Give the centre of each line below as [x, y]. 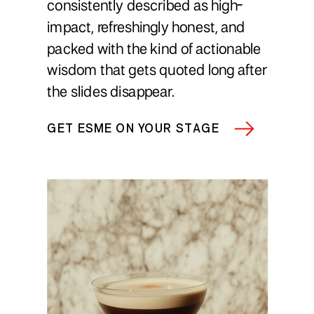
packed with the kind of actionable [154, 50]
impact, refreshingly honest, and [146, 28]
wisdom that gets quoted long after [157, 71]
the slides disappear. [111, 93]
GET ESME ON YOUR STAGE [133, 130]
